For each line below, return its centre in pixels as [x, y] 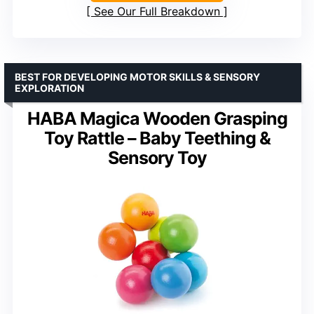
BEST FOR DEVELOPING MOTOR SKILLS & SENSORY [137, 76]
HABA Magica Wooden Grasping [157, 118]
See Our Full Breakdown [157, 11]
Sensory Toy [157, 157]
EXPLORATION [49, 88]
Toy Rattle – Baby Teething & [157, 138]
